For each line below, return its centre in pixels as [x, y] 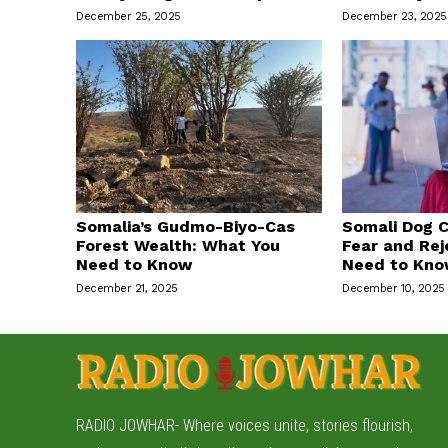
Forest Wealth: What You [178, 245]
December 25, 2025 [128, 17]
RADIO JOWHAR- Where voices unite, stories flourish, [244, 426]
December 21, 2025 [127, 288]
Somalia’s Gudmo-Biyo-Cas [185, 226]
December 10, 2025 [393, 288]
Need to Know [134, 264]
